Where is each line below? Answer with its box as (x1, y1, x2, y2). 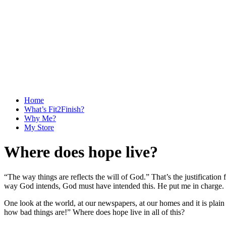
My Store (24, 123, 54, 132)
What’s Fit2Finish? (24, 105, 84, 114)
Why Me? (24, 114, 56, 123)
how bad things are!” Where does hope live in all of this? (4, 207, 185, 216)
